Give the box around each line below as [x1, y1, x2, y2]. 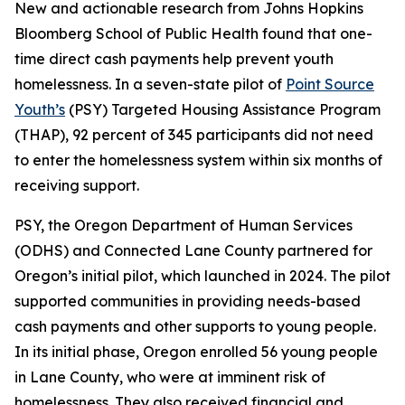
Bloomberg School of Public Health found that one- [14, 24, 372, 42]
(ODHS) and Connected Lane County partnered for [14, 241, 372, 259]
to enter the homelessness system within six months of [14, 151, 382, 169]
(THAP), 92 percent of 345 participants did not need [14, 126, 373, 144]
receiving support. [14, 176, 139, 194]
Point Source [286, 75, 374, 93]
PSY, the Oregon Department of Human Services [14, 216, 353, 234]
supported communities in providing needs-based [14, 292, 361, 310]
